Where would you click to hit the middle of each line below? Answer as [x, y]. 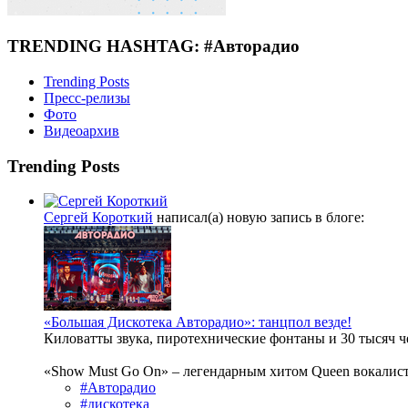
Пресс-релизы [87, 97]
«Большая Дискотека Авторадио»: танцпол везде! [198, 322]
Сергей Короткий [98, 218]
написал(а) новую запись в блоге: [259, 218]
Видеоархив [82, 130]
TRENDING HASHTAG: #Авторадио [153, 46]
